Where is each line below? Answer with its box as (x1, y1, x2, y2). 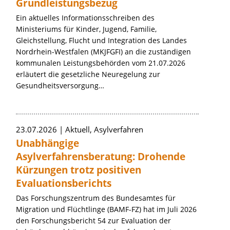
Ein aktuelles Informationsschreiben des (16, 13, 155, 23)
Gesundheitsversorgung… (16, 81, 104, 90)
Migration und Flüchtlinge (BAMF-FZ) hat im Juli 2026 (16, 204, 197, 214)
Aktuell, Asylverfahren (65, 124, 143, 135)
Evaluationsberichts (16, 177, 111, 190)
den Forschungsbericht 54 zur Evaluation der (16, 216, 171, 225)
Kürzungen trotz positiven (16, 163, 141, 177)
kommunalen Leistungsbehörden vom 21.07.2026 (16, 58, 185, 68)
